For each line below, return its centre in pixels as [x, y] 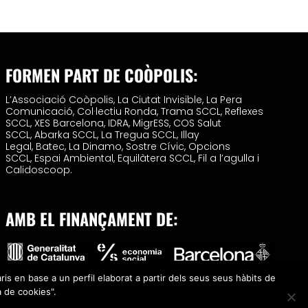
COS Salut [198, 123]
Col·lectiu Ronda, [119, 111]
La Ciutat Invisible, [162, 99]
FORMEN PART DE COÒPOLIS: [102, 75]
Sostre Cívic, [157, 146]
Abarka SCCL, [68, 134]
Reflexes [244, 111]
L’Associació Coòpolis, [62, 99]
